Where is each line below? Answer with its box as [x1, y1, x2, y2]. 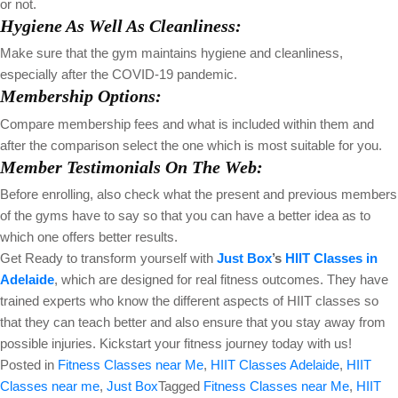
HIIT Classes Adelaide [211, 357, 339, 373]
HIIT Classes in [285, 251, 378, 267]
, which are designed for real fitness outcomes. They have [54, 272, 388, 288]
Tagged [158, 378, 203, 394]
